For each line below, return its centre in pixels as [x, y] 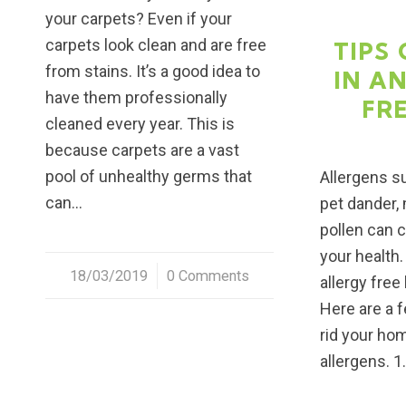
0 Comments [208, 276]
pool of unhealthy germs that [149, 177]
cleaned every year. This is [140, 124]
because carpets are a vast [142, 150]
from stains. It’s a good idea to [153, 72]
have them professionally [136, 98]
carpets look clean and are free [156, 45]
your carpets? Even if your [139, 19]
